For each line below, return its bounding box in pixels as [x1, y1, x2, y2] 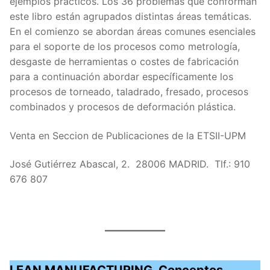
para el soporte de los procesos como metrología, [10, 40, 240, 53]
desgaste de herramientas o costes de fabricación [10, 55, 239, 68]
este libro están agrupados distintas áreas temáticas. [10, 10, 251, 23]
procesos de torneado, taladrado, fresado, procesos [10, 86, 248, 98]
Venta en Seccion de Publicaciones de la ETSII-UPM [10, 129, 246, 142]
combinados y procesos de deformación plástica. [10, 101, 236, 113]
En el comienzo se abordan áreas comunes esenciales [10, 25, 256, 38]
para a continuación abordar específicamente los [10, 71, 233, 83]
